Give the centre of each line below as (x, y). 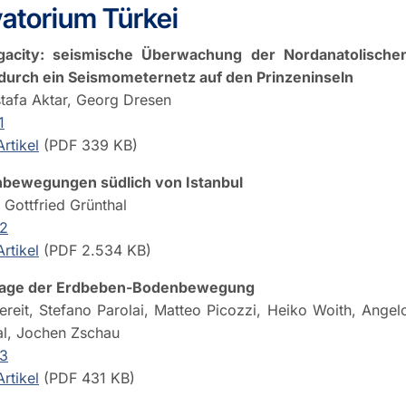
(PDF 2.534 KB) (95, 250)
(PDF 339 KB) (88, 145)
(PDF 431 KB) (87, 377)
